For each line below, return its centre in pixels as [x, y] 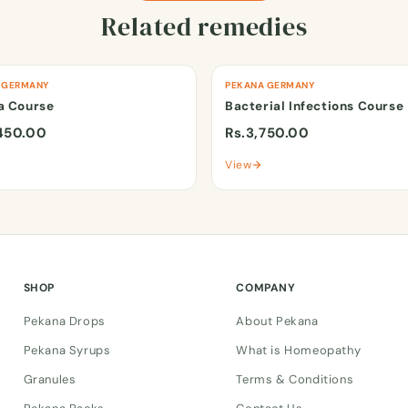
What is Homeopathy [299, 350]
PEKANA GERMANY [270, 85]
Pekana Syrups [67, 350]
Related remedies [204, 26]
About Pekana [277, 321]
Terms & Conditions [295, 379]
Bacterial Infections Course [315, 106]
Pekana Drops [64, 321]
